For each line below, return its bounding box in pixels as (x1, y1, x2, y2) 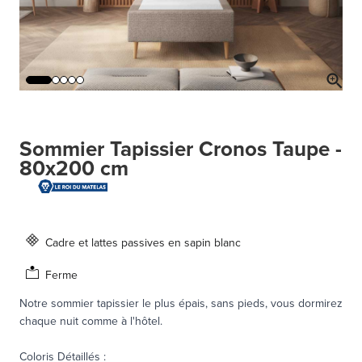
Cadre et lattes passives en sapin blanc (45, 234, 241, 251)
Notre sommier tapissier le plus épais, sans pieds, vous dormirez (19, 294, 343, 312)
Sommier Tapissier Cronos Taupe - (19, 133, 342, 165)
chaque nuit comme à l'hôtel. (19, 312, 162, 330)
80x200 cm (19, 153, 128, 184)
